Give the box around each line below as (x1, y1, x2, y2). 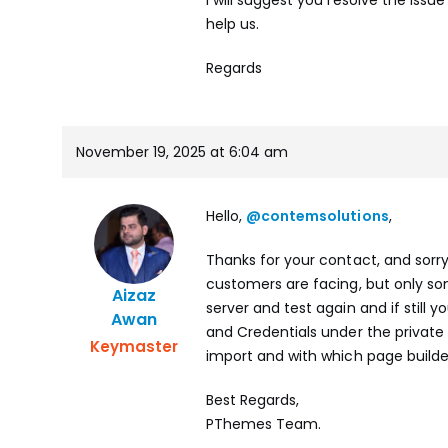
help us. (206, 13, 260, 34)
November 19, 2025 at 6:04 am (76, 141, 288, 162)
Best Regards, (206, 389, 300, 410)
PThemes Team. (206, 413, 322, 434)
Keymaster (89, 335, 178, 357)
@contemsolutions (246, 205, 389, 226)
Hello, (206, 205, 247, 226)
